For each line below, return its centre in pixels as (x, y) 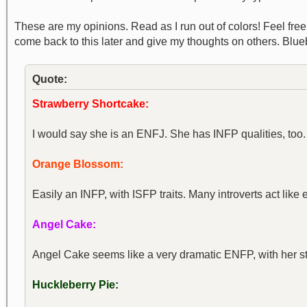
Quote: (50, 79)
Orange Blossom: (78, 164)
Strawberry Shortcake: (90, 104)
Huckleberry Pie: (75, 285)
